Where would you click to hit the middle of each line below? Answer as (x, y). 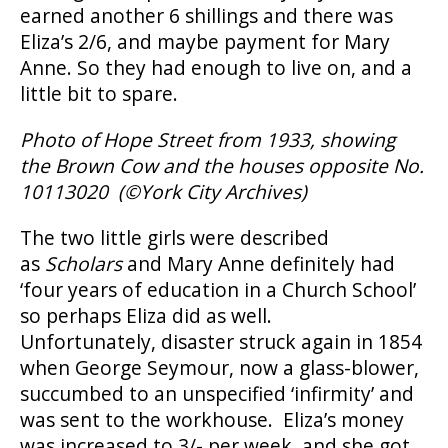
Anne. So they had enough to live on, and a (216, 67)
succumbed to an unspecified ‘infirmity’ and (217, 393)
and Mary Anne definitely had (258, 263)
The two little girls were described (174, 237)
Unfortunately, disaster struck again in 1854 (221, 341)
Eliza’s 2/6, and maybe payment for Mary (205, 41)
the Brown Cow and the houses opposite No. (222, 165)
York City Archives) (223, 191)
